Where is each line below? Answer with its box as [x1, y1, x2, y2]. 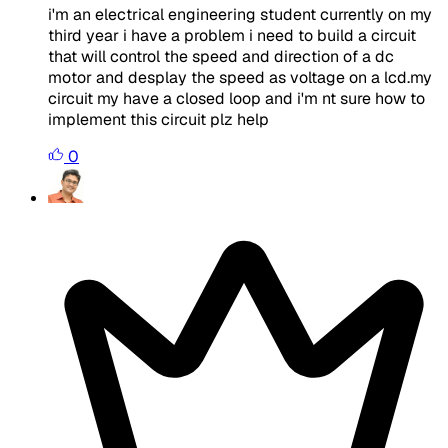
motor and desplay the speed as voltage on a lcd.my [48, 66, 432, 88]
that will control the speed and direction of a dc [48, 45, 394, 67]
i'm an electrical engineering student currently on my [48, 3, 432, 25]
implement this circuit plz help [48, 108, 269, 130]
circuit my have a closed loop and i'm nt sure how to [48, 87, 425, 109]
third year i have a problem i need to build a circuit [48, 24, 416, 46]
